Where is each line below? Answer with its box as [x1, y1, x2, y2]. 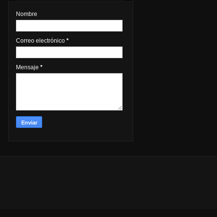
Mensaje [16, 64, 40, 71]
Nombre [16, 11, 37, 18]
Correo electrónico [16, 37, 66, 45]
